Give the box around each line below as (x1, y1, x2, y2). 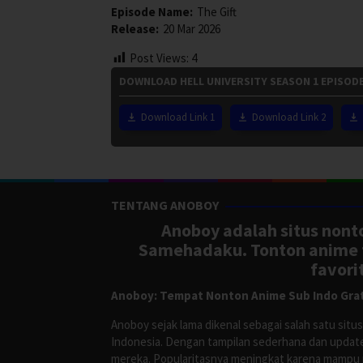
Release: (111, 20, 159, 36)
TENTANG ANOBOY (111, 197, 219, 214)
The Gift (197, 3, 237, 19)
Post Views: (130, 49, 189, 66)
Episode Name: (111, 3, 193, 19)
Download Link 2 (252, 110, 326, 125)
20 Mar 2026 (163, 20, 220, 36)
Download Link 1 (141, 110, 215, 125)
